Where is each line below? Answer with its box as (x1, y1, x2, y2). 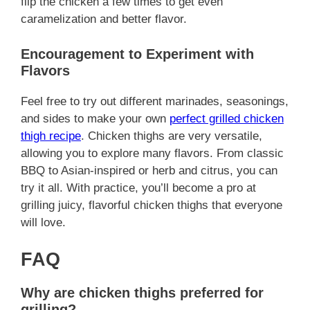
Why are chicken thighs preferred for (21, 285, 264, 301)
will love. (21, 215, 66, 229)
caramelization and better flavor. (21, 12, 187, 26)
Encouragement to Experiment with (21, 46, 254, 62)
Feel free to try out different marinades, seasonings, (21, 94, 289, 108)
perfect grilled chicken (170, 111, 284, 125)
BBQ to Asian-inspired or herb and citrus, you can (21, 163, 277, 177)
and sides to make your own (21, 111, 170, 125)
